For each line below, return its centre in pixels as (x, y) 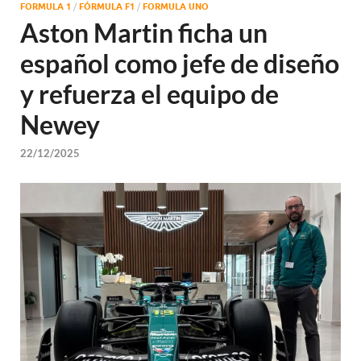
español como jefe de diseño (180, 63)
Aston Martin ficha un (144, 33)
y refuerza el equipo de (149, 94)
